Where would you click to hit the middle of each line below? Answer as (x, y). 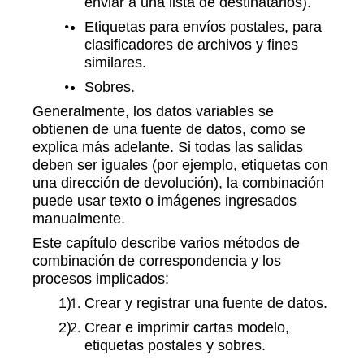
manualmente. (79, 219)
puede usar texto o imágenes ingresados (165, 201)
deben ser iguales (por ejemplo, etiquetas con (180, 165)
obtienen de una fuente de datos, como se (169, 129)
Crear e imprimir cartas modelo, (187, 327)
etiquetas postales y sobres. (175, 345)
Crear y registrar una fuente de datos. (206, 303)
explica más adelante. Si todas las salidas (168, 147)
